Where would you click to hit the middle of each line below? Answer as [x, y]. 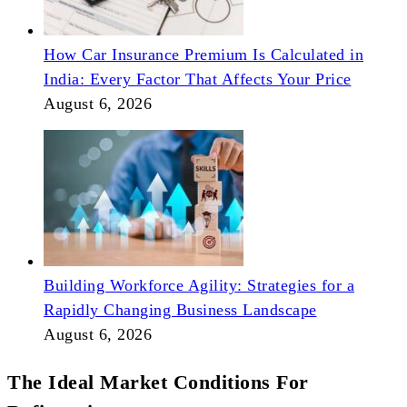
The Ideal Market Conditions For [158, 382]
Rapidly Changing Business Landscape [180, 310]
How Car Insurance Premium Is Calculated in [203, 55]
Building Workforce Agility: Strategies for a [199, 286]
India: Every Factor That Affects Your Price [198, 79]
